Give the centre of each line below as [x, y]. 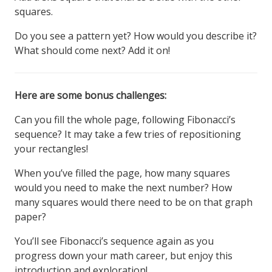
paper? [30, 217]
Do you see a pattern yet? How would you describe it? [136, 36]
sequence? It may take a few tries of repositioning [128, 134]
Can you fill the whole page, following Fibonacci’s [125, 120]
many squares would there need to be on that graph [134, 202]
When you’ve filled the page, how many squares [122, 173]
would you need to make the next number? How [123, 188]
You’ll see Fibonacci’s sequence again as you [114, 241]
